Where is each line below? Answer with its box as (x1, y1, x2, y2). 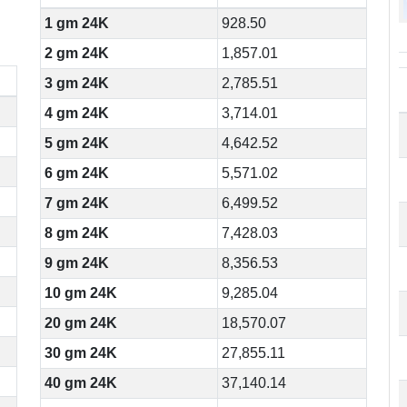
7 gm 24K (45, 195, 110, 211)
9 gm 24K (45, 255, 110, 271)
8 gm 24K (45, 225, 110, 241)
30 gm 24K (45, 345, 118, 361)
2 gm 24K (45, 45, 110, 61)
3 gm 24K (45, 75, 110, 91)
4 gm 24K (45, 105, 110, 121)
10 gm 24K (45, 285, 118, 301)
